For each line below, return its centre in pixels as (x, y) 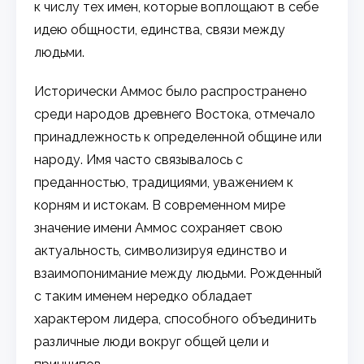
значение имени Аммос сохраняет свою (159, 227)
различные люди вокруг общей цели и (152, 341)
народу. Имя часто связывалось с (139, 159)
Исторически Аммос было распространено (171, 91)
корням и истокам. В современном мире (160, 205)
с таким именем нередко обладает (144, 296)
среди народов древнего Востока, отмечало (175, 114)
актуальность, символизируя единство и (161, 250)
